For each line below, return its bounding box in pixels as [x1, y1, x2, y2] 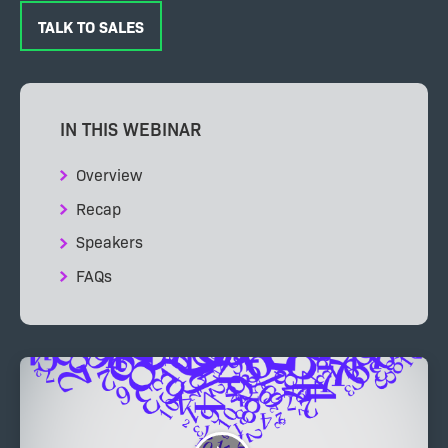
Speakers [76, 230, 143, 253]
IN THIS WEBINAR [60, 116, 201, 141]
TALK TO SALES [38, 15, 144, 37]
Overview [76, 162, 142, 185]
